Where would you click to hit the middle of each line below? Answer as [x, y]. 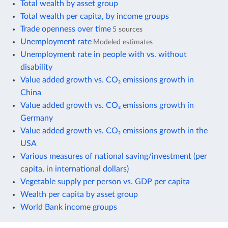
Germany [37, 118]
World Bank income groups [69, 207]
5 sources [127, 29]
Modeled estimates [123, 42]
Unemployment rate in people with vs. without [104, 54]
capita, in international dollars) [75, 169]
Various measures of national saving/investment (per [114, 156]
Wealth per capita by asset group [79, 194]
